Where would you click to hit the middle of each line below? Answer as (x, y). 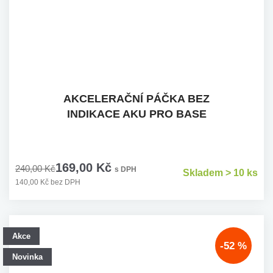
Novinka (27, 257)
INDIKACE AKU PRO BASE (136, 114)
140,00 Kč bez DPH (48, 182)
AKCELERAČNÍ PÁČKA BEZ (136, 99)
